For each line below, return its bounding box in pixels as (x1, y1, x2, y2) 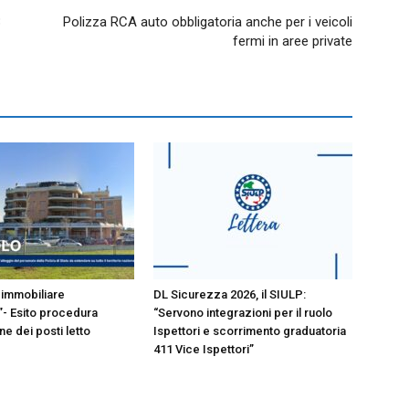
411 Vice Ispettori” (153, 341, 254, 356)
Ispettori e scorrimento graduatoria (153, 323, 346, 338)
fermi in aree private (233, 32, 352, 49)
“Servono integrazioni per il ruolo (153, 305, 332, 320)
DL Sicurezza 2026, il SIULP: (153, 287, 306, 301)
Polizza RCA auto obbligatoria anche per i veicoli (63, 13, 352, 30)
